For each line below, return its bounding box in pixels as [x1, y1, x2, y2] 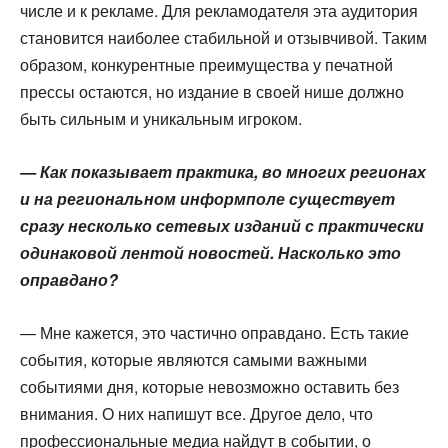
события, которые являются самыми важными [20, 348, 367, 371]
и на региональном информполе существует [20, 187, 395, 210]
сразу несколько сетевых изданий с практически [20, 214, 424, 237]
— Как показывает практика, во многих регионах [20, 160, 426, 183]
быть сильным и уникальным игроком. [20, 107, 302, 130]
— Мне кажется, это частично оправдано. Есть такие [20, 321, 409, 344]
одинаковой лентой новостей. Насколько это [20, 241, 401, 264]
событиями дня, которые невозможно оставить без [20, 375, 399, 398]
